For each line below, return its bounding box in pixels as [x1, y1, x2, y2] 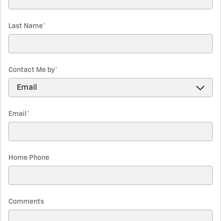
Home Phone [8, 154, 49, 162]
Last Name [8, 23, 43, 30]
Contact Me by [8, 67, 55, 74]
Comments [8, 198, 44, 206]
